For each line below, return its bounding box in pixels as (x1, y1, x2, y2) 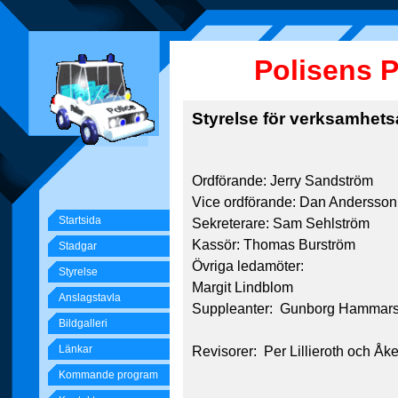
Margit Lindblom (192, 280, 293, 295)
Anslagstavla (59, 291, 121, 304)
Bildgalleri (59, 317, 107, 330)
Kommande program (59, 369, 158, 381)
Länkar (59, 343, 92, 355)
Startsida (59, 214, 101, 227)
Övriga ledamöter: (192, 259, 304, 274)
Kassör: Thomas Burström (192, 237, 377, 252)
